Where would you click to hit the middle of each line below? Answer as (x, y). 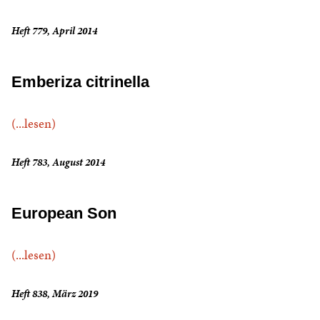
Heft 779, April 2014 (54, 31)
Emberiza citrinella (80, 82)
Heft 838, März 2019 (55, 294)
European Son (64, 214)
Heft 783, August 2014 (58, 162)
